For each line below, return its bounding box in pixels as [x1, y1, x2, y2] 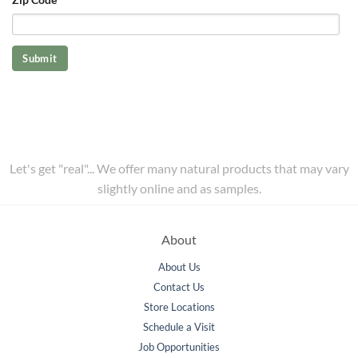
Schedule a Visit [143, 320, 215, 334]
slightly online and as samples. [97, 181, 261, 197]
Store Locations [143, 300, 215, 314]
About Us [157, 261, 201, 274]
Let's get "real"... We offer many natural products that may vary [9, 161, 349, 177]
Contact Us [153, 280, 205, 294]
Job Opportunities [138, 340, 220, 354]
